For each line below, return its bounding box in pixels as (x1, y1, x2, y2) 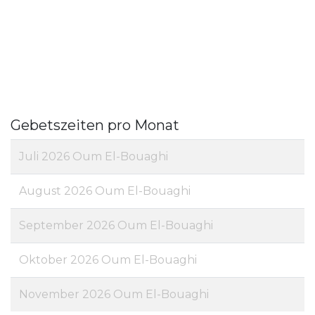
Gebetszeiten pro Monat (11, 117, 179, 134)
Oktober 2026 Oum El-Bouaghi (19, 253, 197, 267)
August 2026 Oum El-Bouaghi (19, 184, 191, 198)
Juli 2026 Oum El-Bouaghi (19, 150, 168, 164)
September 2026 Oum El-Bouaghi (19, 219, 213, 233)
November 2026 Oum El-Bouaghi (19, 288, 209, 302)
